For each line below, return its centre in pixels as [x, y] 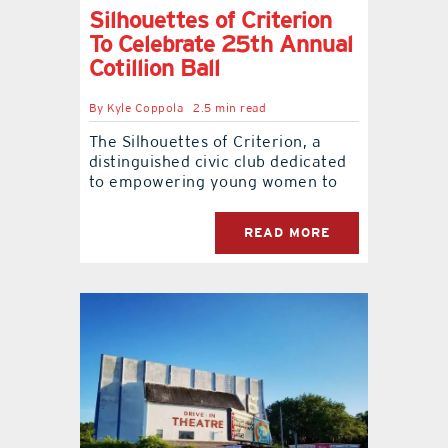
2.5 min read [230, 107]
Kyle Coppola [145, 107]
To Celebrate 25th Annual [220, 43]
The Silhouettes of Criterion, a [205, 141]
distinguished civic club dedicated [217, 161]
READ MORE [287, 232]
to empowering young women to [213, 181]
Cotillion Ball [154, 67]
